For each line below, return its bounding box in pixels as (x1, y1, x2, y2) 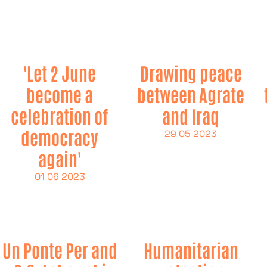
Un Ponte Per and (2, 238, 117, 261)
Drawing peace (139, 61, 242, 84)
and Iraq (162, 104, 219, 127)
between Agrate (137, 82, 244, 105)
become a (26, 82, 93, 105)
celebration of (11, 104, 108, 127)
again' (38, 147, 81, 170)
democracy (21, 125, 98, 148)
